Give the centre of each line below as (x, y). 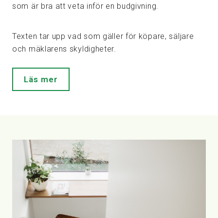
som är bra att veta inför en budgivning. (85, 6)
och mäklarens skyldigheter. (64, 49)
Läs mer (41, 79)
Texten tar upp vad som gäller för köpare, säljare (103, 36)
